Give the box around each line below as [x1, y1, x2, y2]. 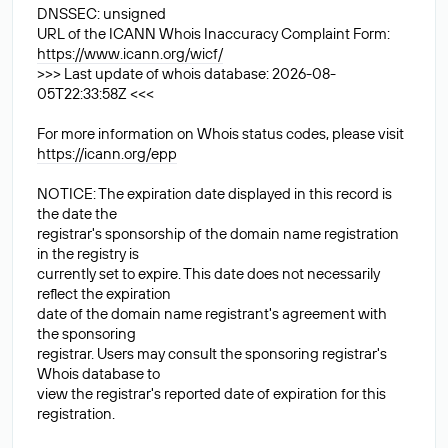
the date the [37, 204, 117, 223]
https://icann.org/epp [37, 144, 177, 163]
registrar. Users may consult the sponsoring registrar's [37, 344, 387, 363]
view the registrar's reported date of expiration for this [37, 384, 386, 403]
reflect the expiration [37, 284, 171, 303]
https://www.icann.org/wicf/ [37, 44, 223, 63]
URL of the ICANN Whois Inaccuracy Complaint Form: [37, 24, 390, 43]
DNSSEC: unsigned [37, 4, 166, 23]
